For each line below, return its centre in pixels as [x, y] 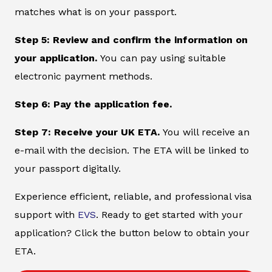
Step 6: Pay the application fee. [93, 104]
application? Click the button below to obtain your [132, 233]
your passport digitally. [68, 169]
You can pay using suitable [161, 58]
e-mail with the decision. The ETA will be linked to [132, 151]
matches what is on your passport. [96, 12]
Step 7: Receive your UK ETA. [87, 132]
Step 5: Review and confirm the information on [131, 40]
